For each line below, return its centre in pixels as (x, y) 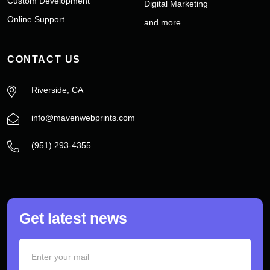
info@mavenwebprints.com (83, 118)
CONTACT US (44, 60)
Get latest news (73, 218)
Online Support (36, 20)
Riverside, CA (57, 90)
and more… (167, 23)
